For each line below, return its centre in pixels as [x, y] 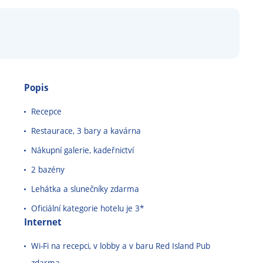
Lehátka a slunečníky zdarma [85, 189]
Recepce [46, 111]
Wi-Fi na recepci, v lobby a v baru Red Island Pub [121, 246]
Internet [43, 222]
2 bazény [48, 169]
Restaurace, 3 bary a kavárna [86, 131]
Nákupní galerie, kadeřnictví [82, 150]
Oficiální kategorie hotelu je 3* [88, 208]
